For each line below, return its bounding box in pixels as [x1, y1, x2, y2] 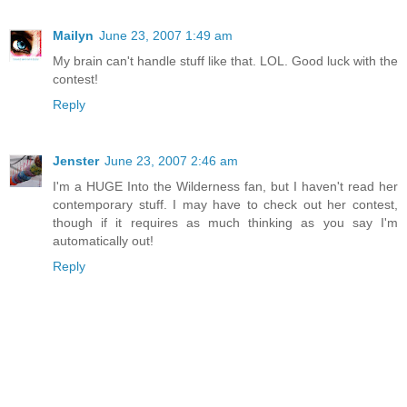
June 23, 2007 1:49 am [99, 28, 233, 44]
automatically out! [53, 233, 154, 249]
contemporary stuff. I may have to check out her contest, [53, 197, 398, 213]
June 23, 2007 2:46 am [104, 154, 238, 169]
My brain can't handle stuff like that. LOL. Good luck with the [53, 54, 398, 69]
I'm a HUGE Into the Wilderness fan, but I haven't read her [53, 179, 398, 194]
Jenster [53, 154, 99, 169]
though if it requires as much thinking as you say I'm [53, 215, 398, 231]
